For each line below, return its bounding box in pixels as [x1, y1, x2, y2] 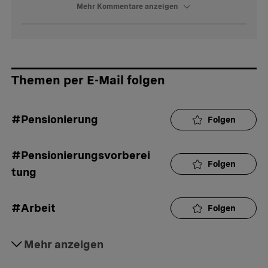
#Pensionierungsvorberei [11, 149, 150, 162]
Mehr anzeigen [24, 238, 103, 251]
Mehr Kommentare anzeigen [76, 2, 178, 11]
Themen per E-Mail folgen [11, 73, 165, 88]
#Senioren [11, 237, 69, 251]
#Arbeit [11, 202, 56, 215]
